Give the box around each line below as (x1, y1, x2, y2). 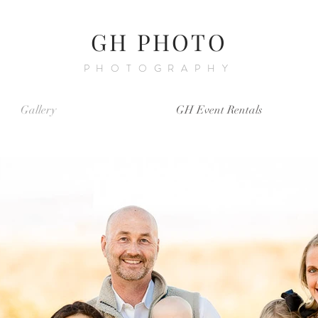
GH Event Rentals (175, 103, 263, 117)
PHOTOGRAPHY (83, 61, 235, 75)
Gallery (20, 103, 56, 117)
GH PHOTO (91, 26, 227, 57)
